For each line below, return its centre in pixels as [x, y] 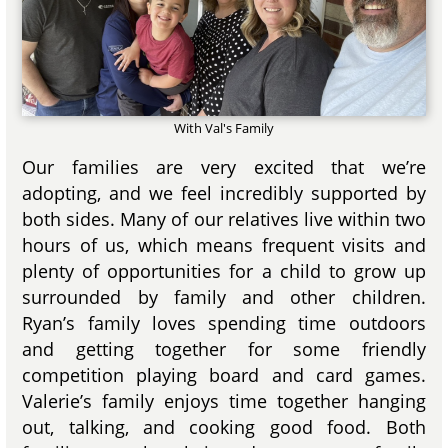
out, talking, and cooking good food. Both [224, 426]
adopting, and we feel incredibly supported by [224, 192]
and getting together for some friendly [224, 348]
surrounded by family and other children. [224, 296]
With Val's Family [224, 127]
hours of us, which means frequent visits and [224, 244]
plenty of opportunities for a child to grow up [224, 270]
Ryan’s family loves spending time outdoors [224, 322]
